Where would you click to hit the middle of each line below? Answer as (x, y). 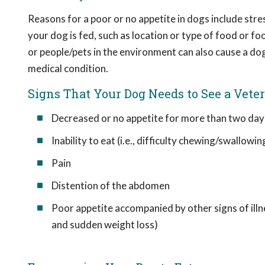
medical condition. (68, 68)
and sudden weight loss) (105, 224)
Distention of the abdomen (111, 185)
